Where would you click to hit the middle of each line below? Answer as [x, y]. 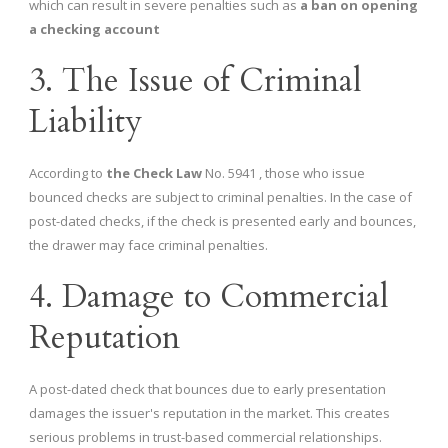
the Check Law [154, 173]
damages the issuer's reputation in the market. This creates [209, 413]
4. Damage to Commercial [209, 297]
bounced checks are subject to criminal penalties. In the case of [220, 197]
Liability [85, 122]
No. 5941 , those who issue [283, 173]
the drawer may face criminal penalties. [148, 245]
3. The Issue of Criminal [195, 81]
